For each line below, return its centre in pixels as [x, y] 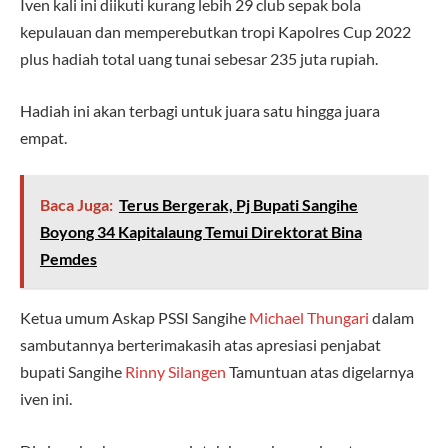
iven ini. [46, 399]
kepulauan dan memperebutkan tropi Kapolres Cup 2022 [215, 32]
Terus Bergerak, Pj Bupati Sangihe [238, 205]
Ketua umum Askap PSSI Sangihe [134, 318]
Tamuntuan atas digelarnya [320, 372]
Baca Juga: [76, 205]
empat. [43, 137]
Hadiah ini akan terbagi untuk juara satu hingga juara [200, 110]
